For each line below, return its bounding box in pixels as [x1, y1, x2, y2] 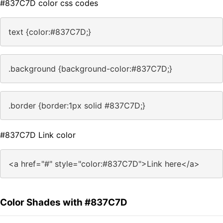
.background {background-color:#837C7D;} [8, 64, 172, 74]
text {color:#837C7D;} [8, 27, 91, 37]
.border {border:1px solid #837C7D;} [8, 101, 145, 111]
